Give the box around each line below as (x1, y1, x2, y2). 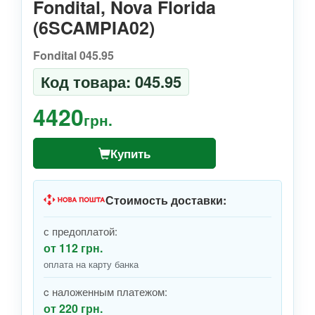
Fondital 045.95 (33, 47, 114, 64)
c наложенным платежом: (44, 284, 167, 300)
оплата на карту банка (44, 257, 139, 271)
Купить (110, 145, 150, 162)
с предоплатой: (44, 224, 117, 239)
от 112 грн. (44, 240, 103, 257)
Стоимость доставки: (105, 191, 226, 208)
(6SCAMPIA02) (33, 15, 155, 41)
